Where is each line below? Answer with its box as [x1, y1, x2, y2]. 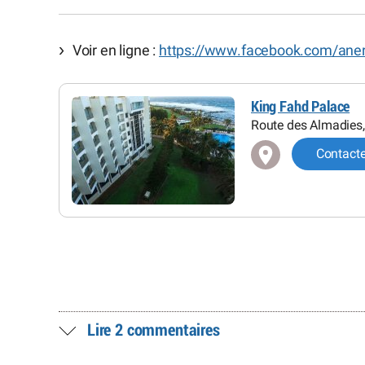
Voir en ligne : [72, 42, 160, 59]
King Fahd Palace [251, 98, 350, 115]
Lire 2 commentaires [87, 322, 220, 340]
